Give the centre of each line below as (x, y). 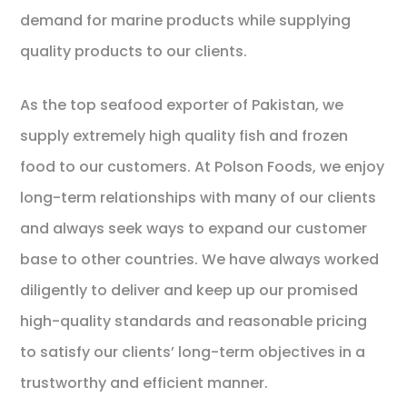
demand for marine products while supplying (186, 20)
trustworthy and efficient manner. (144, 382)
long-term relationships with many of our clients (199, 197)
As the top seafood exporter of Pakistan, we (182, 104)
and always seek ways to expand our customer (194, 228)
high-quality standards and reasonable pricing (194, 321)
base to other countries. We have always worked (200, 259)
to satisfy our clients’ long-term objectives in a (193, 352)
